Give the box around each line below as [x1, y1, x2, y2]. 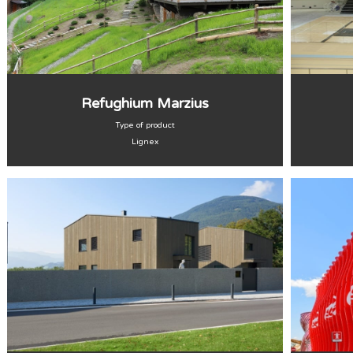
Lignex [132, 137, 158, 147]
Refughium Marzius [81, 95, 209, 112]
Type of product [115, 121, 175, 130]
